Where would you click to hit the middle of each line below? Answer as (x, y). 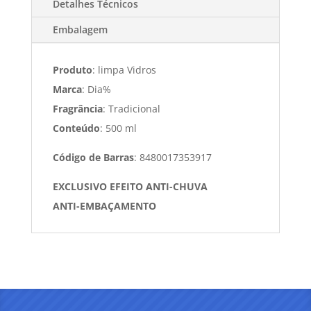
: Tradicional (131, 109)
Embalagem (80, 30)
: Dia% (96, 90)
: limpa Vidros (124, 70)
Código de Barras (93, 158)
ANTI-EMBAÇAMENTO (104, 206)
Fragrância (77, 109)
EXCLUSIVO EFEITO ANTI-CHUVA (130, 187)
